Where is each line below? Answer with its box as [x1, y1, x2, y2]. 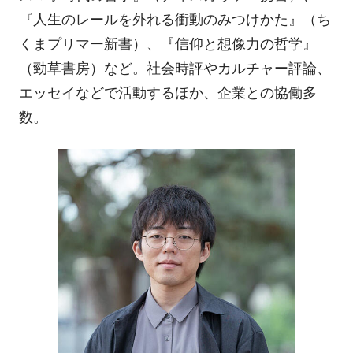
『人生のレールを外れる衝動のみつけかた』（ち [18, 12, 331, 28]
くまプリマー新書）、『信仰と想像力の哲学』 [18, 36, 317, 53]
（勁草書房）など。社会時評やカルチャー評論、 [18, 61, 331, 77]
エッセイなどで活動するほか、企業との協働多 [18, 85, 317, 102]
